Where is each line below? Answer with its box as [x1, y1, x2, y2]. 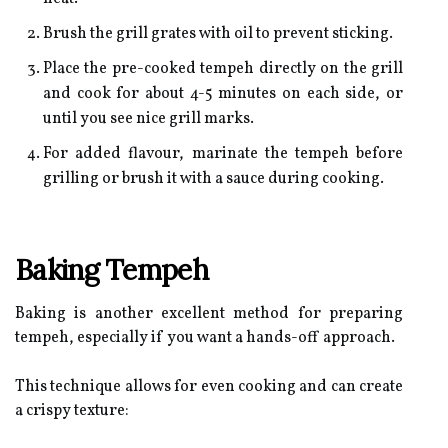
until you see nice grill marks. [43, 108, 254, 130]
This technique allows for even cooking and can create [15, 376, 403, 398]
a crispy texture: [15, 400, 129, 422]
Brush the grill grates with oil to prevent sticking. [43, 23, 393, 45]
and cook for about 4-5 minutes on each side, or [43, 83, 403, 105]
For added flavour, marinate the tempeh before [43, 143, 403, 165]
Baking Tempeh [15, 252, 208, 288]
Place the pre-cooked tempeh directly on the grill [43, 58, 403, 80]
